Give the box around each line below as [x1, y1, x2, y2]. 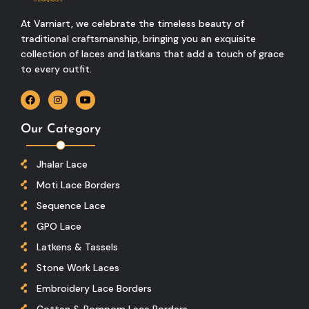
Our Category [21, 122, 101, 136]
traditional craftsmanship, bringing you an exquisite [21, 32, 256, 45]
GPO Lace [36, 219, 81, 232]
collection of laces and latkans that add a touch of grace [21, 47, 284, 60]
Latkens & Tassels [36, 240, 118, 253]
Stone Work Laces [36, 261, 119, 274]
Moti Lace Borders [36, 178, 120, 191]
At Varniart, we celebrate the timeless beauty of [21, 17, 244, 30]
